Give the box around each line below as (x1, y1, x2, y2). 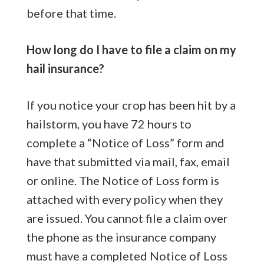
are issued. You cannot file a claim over (26, 210, 228, 225)
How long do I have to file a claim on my (26, 42, 236, 57)
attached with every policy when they (26, 192, 223, 206)
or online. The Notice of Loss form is (26, 173, 219, 187)
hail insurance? (26, 61, 104, 75)
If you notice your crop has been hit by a (26, 97, 236, 112)
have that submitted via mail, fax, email (26, 154, 230, 169)
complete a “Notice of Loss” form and (26, 135, 225, 150)
